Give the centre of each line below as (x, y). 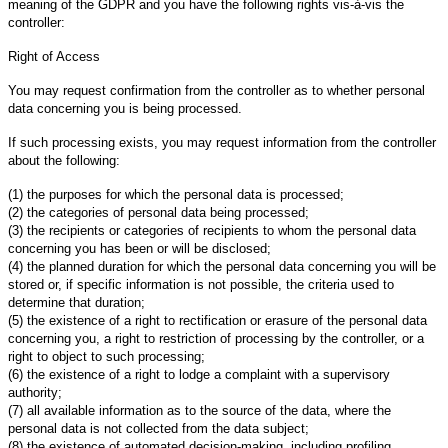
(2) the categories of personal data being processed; (158, 212)
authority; (35, 392)
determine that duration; (76, 302)
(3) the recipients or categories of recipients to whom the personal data (212, 230)
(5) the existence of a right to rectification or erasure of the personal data (217, 320)
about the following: (64, 160)
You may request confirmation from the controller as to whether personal (216, 90)
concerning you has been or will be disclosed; (139, 248)
